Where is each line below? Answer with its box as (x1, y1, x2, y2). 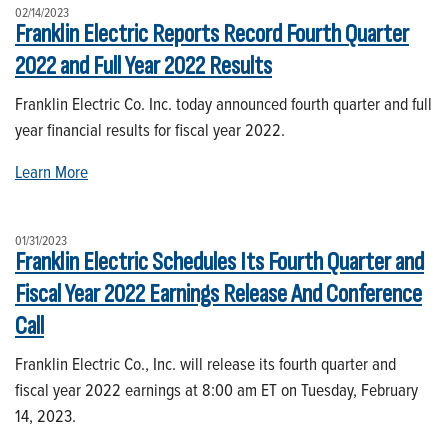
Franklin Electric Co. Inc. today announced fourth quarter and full (15, 90, 432, 116)
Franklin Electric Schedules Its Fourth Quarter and (15, 246, 424, 278)
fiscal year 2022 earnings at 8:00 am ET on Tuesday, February (15, 376, 418, 402)
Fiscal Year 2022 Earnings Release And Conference (15, 278, 422, 310)
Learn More (15, 158, 88, 184)
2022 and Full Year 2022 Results (15, 50, 272, 82)
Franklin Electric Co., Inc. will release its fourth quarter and (15, 350, 396, 376)
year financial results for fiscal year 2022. (15, 116, 285, 142)
